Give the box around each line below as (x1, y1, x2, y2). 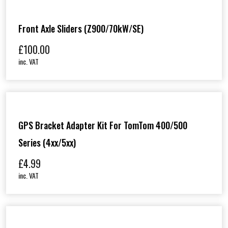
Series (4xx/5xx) (18, 135, 76, 149)
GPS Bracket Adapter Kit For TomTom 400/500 (18, 118, 187, 132)
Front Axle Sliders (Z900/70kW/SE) (18, 21, 144, 35)
